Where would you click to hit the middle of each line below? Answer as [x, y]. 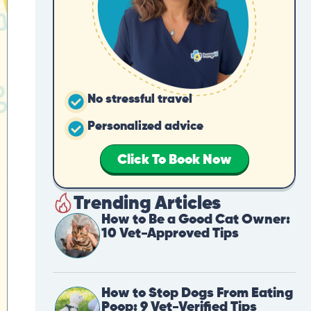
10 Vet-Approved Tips [170, 234]
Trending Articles [147, 204]
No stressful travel [140, 100]
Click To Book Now [174, 160]
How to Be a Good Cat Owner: [196, 220]
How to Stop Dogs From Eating [197, 294]
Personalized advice [145, 127]
